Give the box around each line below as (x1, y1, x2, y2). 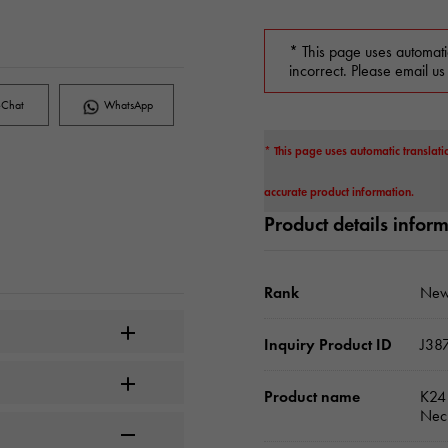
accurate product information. (264, 184, 414, 200)
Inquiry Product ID (264, 335, 392, 355)
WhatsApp (100, 98, 153, 113)
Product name (264, 387, 360, 407)
